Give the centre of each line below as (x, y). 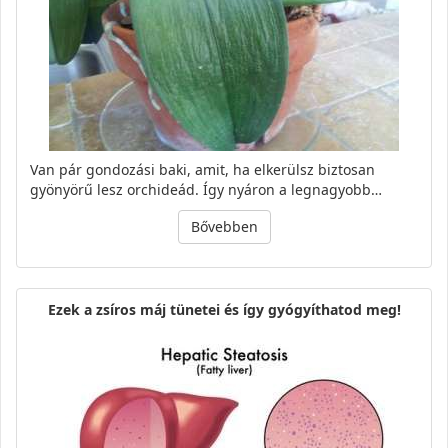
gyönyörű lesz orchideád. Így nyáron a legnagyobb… (206, 190)
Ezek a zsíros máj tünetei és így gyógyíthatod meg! (224, 310)
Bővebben (224, 227)
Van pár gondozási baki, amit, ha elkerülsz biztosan (202, 170)
